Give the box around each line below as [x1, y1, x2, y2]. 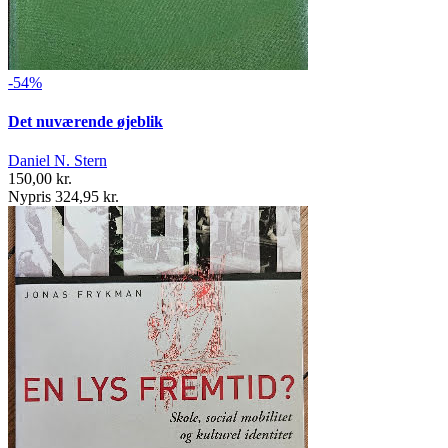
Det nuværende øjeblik [8, 113, 163, 131]
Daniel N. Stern [8, 152, 107, 170]
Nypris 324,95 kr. [8, 188, 119, 206]
